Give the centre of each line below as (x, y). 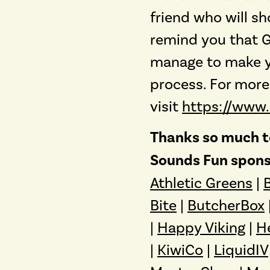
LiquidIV (241, 250)
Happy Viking (201, 227)
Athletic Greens (201, 183)
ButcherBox (226, 205)
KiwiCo (180, 250)
